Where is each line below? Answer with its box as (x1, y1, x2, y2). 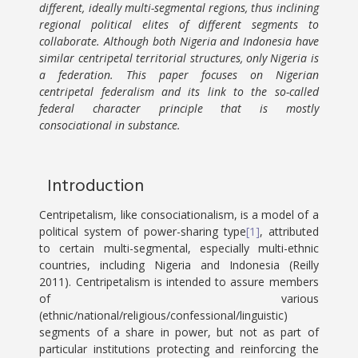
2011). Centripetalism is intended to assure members (39, 274, 319, 289)
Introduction (47, 173, 145, 201)
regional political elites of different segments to (39, 17, 319, 32)
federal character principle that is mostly (39, 101, 319, 116)
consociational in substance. (39, 117, 181, 133)
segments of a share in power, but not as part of (39, 324, 319, 340)
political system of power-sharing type (39, 224, 246, 239)
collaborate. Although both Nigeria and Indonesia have (39, 34, 319, 49)
